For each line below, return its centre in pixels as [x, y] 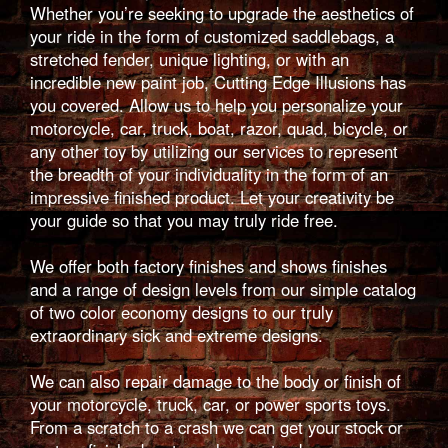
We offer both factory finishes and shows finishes [208, 266]
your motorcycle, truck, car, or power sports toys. [210, 404]
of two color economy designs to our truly [181, 312]
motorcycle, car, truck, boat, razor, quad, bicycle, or [219, 128]
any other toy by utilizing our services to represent [214, 151]
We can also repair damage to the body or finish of [215, 381]
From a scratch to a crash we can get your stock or [216, 427]
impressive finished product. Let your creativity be [212, 197]
